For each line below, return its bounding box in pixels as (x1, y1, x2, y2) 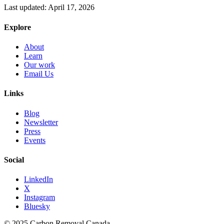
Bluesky (24, 202, 50, 211)
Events (24, 135, 45, 144)
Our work (24, 60, 55, 69)
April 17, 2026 (46, 3, 94, 12)
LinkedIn (24, 175, 53, 184)
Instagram (24, 193, 55, 202)
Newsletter (24, 117, 58, 126)
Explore (4, 22, 31, 31)
